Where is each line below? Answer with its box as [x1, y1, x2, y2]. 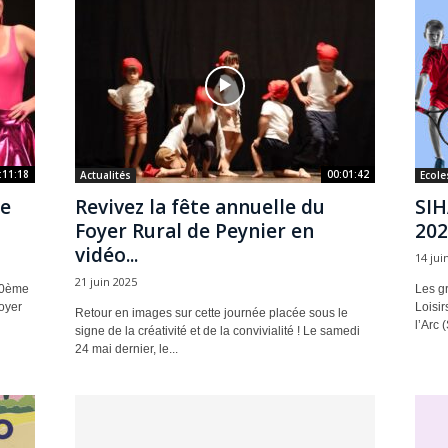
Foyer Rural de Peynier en [74, 218, 314, 244]
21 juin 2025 [74, 274, 137, 289]
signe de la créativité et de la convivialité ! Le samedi [74, 324, 360, 338]
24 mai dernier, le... [74, 342, 178, 356]
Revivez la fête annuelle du [74, 194, 325, 220]
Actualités [79, 168, 131, 182]
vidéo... [74, 242, 138, 268]
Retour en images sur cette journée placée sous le [74, 306, 348, 320]
